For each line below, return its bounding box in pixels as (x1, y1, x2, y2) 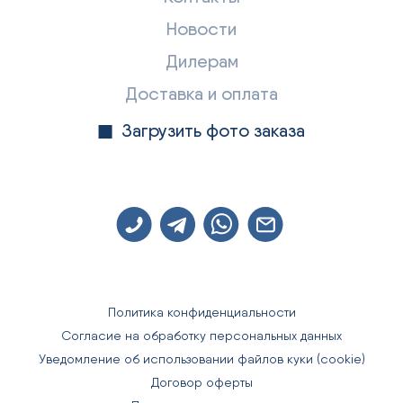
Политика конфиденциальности (107, 305, 296, 320)
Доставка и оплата (125, 83, 278, 105)
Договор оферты (150, 375, 253, 390)
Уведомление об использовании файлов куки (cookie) (38, 352, 365, 367)
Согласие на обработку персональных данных (61, 328, 342, 344)
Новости (166, 18, 237, 40)
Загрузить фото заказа (121, 120, 305, 142)
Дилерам (165, 50, 238, 73)
